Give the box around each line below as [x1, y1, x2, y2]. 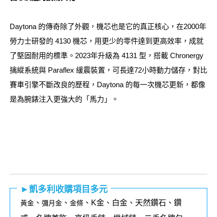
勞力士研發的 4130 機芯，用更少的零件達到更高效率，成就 [10, 37, 203, 46]
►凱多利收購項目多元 [20, 185, 108, 195]
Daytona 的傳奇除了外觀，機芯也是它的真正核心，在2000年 [10, 22, 206, 31]
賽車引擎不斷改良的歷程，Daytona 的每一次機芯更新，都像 [10, 80, 205, 89]
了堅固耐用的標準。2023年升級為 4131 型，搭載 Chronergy [10, 51, 203, 60]
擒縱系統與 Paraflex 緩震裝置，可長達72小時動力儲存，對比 [10, 66, 207, 75]
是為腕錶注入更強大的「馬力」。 [10, 95, 119, 104]
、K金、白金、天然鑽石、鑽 [83, 199, 182, 207]
